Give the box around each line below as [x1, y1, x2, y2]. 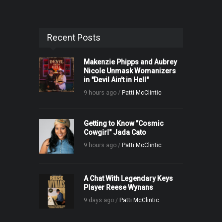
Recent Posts [47, 32, 101, 43]
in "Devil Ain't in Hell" [84, 76, 149, 84]
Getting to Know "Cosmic [84, 119, 164, 128]
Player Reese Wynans [84, 183, 153, 192]
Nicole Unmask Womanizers [84, 67, 176, 75]
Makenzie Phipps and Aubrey [84, 58, 177, 66]
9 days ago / [84, 197, 119, 204]
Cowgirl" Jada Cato [84, 128, 146, 137]
